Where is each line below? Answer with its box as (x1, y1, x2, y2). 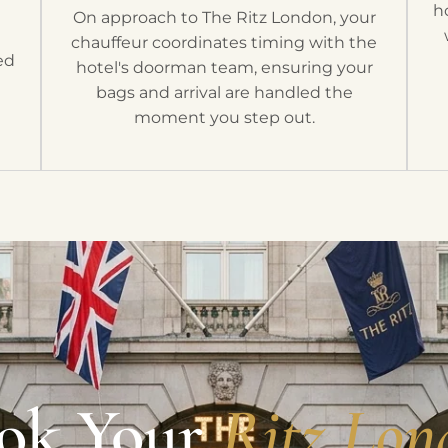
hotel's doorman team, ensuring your (75, 57, 373, 77)
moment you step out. (133, 107, 315, 127)
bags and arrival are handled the (95, 82, 353, 102)
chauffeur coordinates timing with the (71, 32, 377, 52)
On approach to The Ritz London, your (72, 7, 376, 27)
